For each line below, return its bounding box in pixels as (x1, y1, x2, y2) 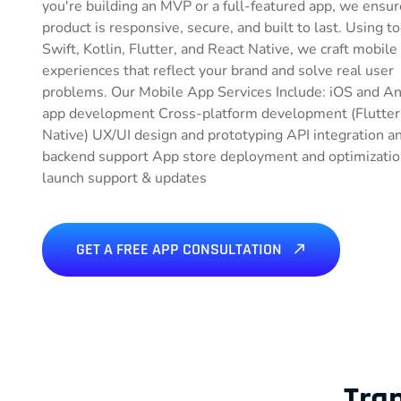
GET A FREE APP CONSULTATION (76, 239, 286, 260)
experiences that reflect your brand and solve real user (42, 61, 394, 81)
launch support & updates (42, 168, 207, 188)
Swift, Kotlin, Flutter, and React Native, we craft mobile (42, 39, 397, 59)
